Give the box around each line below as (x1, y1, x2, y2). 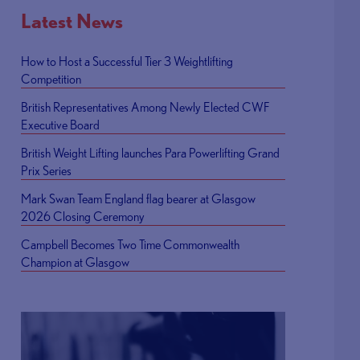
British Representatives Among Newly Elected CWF (21, 100, 270, 114)
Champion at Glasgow (21, 255, 130, 269)
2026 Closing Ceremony (21, 209, 145, 223)
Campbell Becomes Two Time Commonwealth (21, 237, 240, 252)
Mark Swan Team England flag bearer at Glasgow (21, 191, 256, 206)
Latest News (21, 10, 124, 32)
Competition (21, 72, 82, 86)
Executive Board (21, 117, 100, 132)
